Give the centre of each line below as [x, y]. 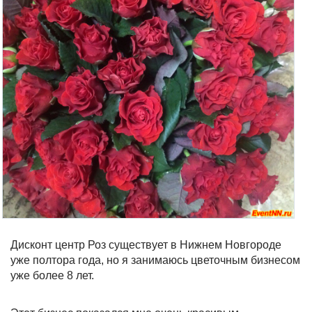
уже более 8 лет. [52, 275]
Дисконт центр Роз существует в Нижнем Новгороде [146, 245]
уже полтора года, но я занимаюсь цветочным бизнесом [155, 260]
